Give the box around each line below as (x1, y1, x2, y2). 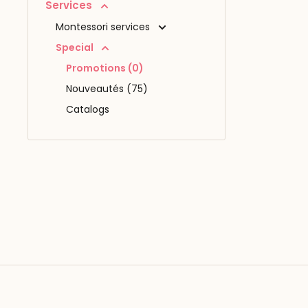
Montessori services (56, 19, 153, 34)
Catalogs (66, 102, 109, 116)
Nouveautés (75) (66, 81, 148, 96)
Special (56, 40, 96, 54)
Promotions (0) (66, 60, 144, 75)
